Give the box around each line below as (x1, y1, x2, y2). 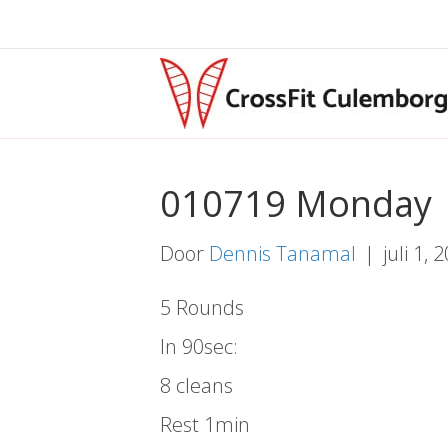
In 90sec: (160, 333, 238, 360)
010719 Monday (160, 179, 432, 228)
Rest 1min (160, 411, 250, 438)
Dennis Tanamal (209, 240, 356, 267)
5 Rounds (160, 294, 244, 321)
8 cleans (160, 372, 233, 399)
